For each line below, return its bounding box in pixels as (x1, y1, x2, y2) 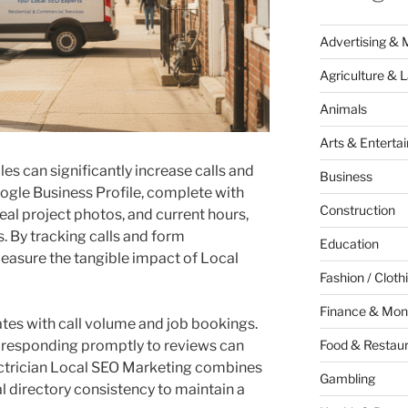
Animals (319, 100, 367, 117)
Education (319, 235, 379, 251)
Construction (319, 201, 395, 218)
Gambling (319, 370, 375, 386)
